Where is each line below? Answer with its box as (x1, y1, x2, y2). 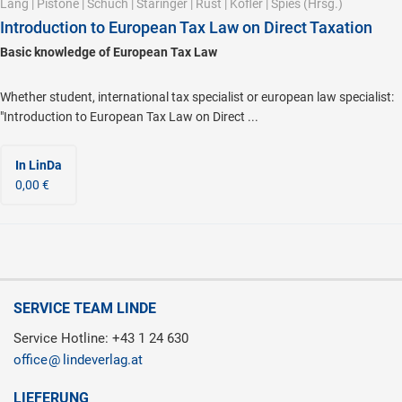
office (13, 352, 48, 369)
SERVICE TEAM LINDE (13, 300, 156, 318)
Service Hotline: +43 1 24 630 (13, 330, 188, 347)
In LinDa (15, 158, 62, 173)
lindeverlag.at (63, 352, 143, 369)
